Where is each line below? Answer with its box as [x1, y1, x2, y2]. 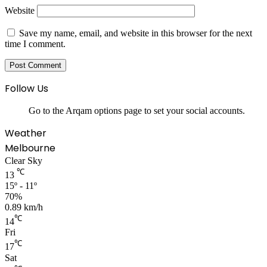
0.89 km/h [5, 202, 43, 213]
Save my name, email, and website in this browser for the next [19, 27, 252, 38]
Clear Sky [5, 155, 42, 166]
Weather [5, 126, 46, 140]
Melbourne [5, 141, 55, 155]
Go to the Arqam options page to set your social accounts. [29, 105, 245, 116]
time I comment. [5, 38, 66, 49]
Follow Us [5, 81, 48, 95]
